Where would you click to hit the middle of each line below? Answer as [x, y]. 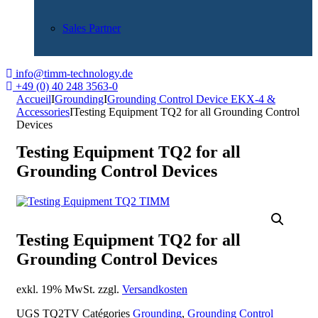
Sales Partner [92, 28]
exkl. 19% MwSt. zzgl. [69, 289]
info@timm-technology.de [74, 73]
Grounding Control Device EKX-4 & [191, 99]
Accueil [34, 99]
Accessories [43, 111]
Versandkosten [155, 289]
